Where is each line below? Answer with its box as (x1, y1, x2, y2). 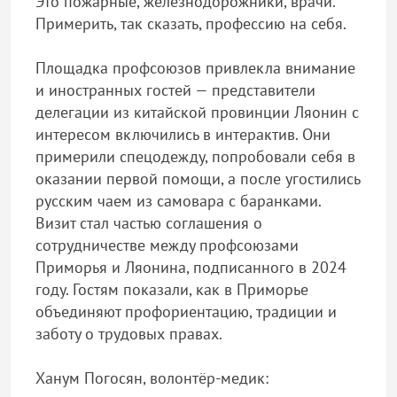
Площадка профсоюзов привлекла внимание (35, 58, 355, 78)
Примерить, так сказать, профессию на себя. (35, 13, 346, 34)
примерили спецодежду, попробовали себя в (35, 146, 355, 167)
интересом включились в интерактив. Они (35, 124, 331, 144)
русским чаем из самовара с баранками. (35, 191, 321, 211)
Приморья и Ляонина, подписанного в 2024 (35, 257, 346, 277)
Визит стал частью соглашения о (35, 213, 262, 233)
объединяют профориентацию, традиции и (35, 301, 337, 322)
